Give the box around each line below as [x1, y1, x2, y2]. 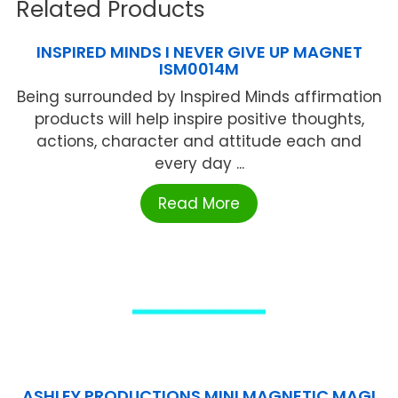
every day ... [154, 152, 244, 174]
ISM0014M [159, 57, 239, 80]
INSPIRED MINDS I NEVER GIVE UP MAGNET [36, 40, 362, 63]
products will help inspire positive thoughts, [34, 107, 364, 130]
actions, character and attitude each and [36, 130, 362, 152]
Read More [158, 192, 240, 214]
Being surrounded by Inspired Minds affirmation [16, 85, 382, 107]
